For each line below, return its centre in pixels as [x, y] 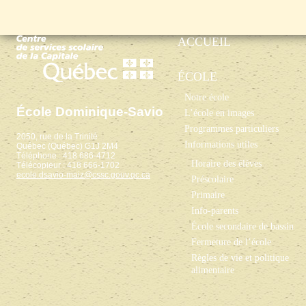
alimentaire [213, 270]
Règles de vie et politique [240, 258]
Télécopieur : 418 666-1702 [68, 165]
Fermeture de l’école [231, 242]
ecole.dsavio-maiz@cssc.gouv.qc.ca [83, 175]
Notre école [207, 97]
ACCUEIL [204, 42]
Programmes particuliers [232, 128]
